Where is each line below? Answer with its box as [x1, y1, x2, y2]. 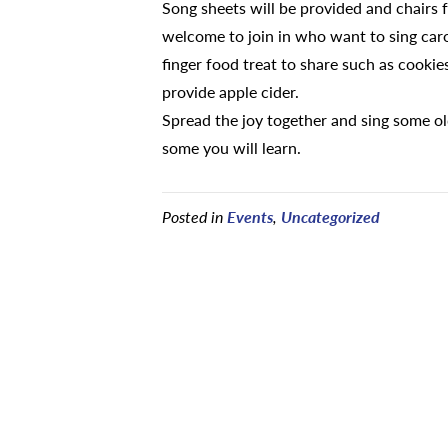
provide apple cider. [162, 80, 299, 103]
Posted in [162, 205, 227, 228]
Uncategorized [281, 205, 380, 228]
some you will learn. [162, 136, 301, 159]
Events [227, 205, 273, 228]
